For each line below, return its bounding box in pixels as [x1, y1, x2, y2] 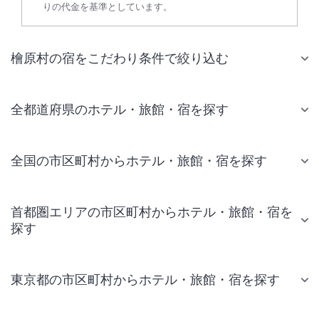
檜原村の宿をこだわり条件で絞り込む [11, 51, 229, 66]
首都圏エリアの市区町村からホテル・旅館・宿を [11, 204, 293, 219]
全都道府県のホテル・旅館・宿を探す [11, 102, 229, 117]
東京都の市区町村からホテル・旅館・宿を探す [11, 272, 280, 287]
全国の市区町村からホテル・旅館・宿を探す [11, 153, 267, 168]
